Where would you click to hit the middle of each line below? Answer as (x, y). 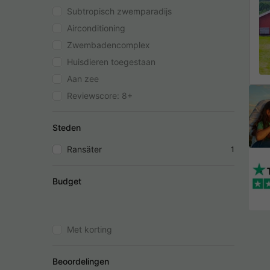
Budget (67, 181)
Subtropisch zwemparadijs (119, 11)
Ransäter (84, 149)
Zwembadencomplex (108, 45)
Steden (67, 127)
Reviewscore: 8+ (100, 95)
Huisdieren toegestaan (111, 61)
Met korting (89, 229)
